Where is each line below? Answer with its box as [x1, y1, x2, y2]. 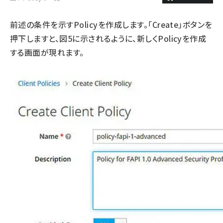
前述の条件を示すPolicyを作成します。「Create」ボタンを [10, 18, 213, 30]
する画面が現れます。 [10, 46, 84, 58]
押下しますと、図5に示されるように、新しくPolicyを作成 [10, 32, 207, 44]
